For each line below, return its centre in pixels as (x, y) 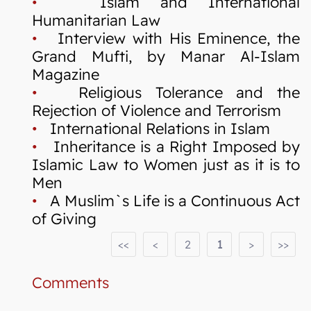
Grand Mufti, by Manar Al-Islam (166, 56)
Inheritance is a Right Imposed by (169, 146)
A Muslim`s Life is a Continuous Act (169, 200)
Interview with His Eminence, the (169, 37)
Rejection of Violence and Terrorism (157, 110)
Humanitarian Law (96, 19)
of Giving (64, 218)
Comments (70, 282)
